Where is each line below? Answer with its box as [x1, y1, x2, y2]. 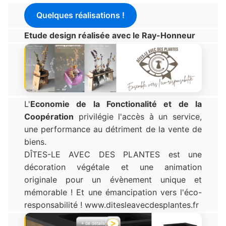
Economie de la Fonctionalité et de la [30, 98, 202, 109]
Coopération [24, 111, 74, 122]
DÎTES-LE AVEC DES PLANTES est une [24, 149, 202, 159]
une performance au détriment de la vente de [24, 124, 202, 134]
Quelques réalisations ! [36, 10, 125, 21]
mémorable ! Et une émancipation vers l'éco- [24, 187, 202, 197]
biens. [24, 136, 46, 147]
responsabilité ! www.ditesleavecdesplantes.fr [24, 199, 199, 210]
